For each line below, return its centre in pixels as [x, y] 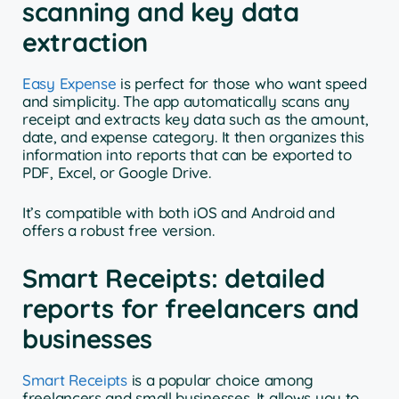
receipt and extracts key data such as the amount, [195, 118]
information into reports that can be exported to [187, 154]
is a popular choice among [220, 379]
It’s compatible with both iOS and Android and [179, 213]
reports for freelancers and [191, 308]
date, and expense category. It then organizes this [194, 136]
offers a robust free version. [118, 231]
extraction [85, 41]
